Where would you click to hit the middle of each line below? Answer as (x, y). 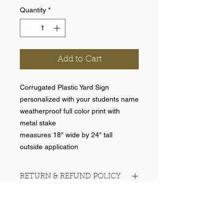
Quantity (33, 10)
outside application (49, 147)
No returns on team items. (61, 196)
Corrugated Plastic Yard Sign (64, 87)
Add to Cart (79, 59)
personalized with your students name (79, 99)
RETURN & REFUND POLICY (70, 177)
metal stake (38, 123)
